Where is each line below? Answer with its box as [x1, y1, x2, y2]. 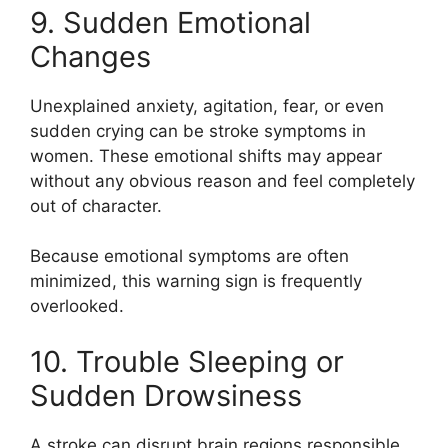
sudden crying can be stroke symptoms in [30, 120, 366, 141]
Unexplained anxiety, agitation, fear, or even [30, 95, 384, 116]
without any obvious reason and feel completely [30, 170, 415, 191]
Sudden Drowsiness [30, 377, 302, 413]
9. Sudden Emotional [30, 4, 311, 40]
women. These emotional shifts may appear [30, 145, 382, 166]
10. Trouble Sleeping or [30, 343, 344, 379]
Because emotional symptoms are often [30, 246, 349, 266]
